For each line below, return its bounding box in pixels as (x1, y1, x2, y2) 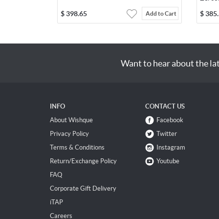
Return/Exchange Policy (50, 157, 117, 165)
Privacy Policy (50, 130, 89, 138)
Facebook (156, 116, 183, 124)
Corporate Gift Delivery (50, 185, 116, 193)
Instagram (156, 144, 185, 152)
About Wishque (50, 116, 93, 124)
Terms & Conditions (50, 144, 105, 152)
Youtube (156, 157, 179, 165)
